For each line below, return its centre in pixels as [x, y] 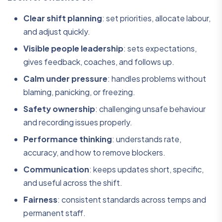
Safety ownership [59, 109]
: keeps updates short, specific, [146, 169]
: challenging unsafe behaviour [150, 109]
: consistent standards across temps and [132, 200]
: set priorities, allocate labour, [156, 18]
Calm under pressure [65, 79]
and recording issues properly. [78, 122]
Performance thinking [68, 139]
